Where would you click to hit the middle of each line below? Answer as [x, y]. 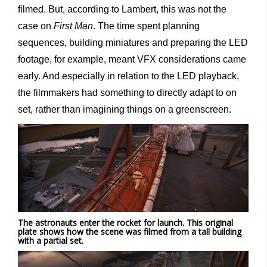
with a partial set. [51, 240]
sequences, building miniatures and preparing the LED [133, 43]
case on [36, 26]
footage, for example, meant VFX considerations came [132, 60]
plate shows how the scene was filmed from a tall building [130, 231]
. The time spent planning [146, 26]
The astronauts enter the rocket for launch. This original [125, 222]
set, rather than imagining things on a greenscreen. [125, 110]
